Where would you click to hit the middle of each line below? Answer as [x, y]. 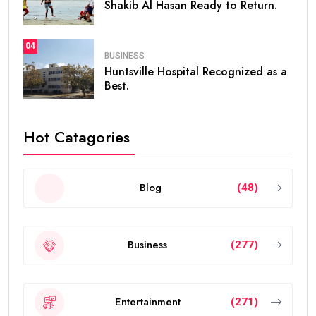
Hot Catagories [77, 136]
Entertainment [147, 302]
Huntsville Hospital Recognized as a [196, 72]
